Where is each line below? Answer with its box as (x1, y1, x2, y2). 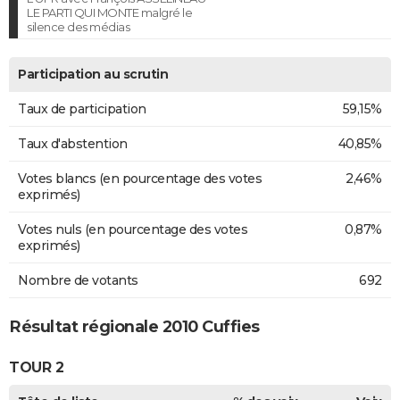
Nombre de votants (18, 271, 138, 288)
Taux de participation (18, 100, 146, 117)
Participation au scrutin (18, 65, 168, 82)
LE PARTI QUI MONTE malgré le (27, 4, 192, 20)
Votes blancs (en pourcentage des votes (18, 170, 262, 187)
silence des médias (27, 19, 129, 34)
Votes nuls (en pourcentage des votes (18, 221, 247, 237)
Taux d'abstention (18, 135, 128, 152)
